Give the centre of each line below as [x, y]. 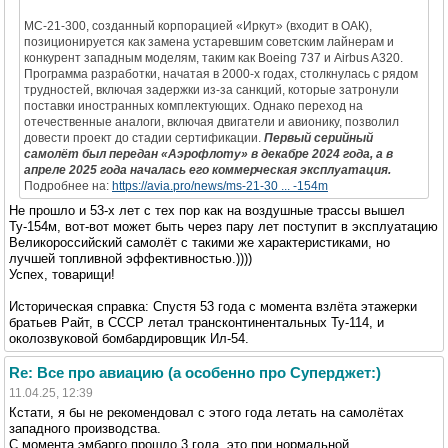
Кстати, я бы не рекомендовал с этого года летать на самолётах [206, 412]
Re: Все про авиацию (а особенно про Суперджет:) [195, 372]
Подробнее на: [68, 185]
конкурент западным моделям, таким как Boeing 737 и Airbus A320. [213, 57]
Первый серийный [318, 137]
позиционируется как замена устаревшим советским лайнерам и [209, 41]
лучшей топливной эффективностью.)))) [130, 258]
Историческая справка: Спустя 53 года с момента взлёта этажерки [213, 306]
